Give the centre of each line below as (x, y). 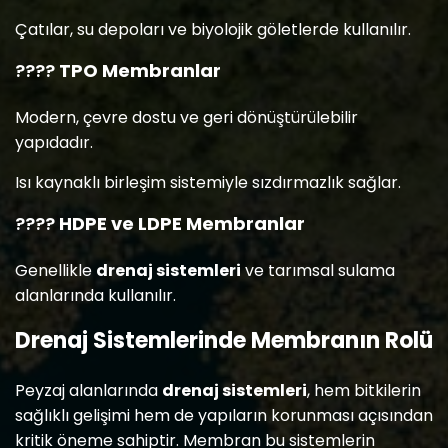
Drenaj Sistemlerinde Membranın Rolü (224, 340)
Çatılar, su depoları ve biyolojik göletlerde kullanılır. (213, 29)
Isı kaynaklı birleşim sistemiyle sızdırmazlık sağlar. (208, 182)
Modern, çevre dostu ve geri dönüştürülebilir (186, 117)
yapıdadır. (54, 142)
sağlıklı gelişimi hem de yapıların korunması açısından (224, 415)
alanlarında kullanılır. (95, 295)
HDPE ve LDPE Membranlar (182, 223)
